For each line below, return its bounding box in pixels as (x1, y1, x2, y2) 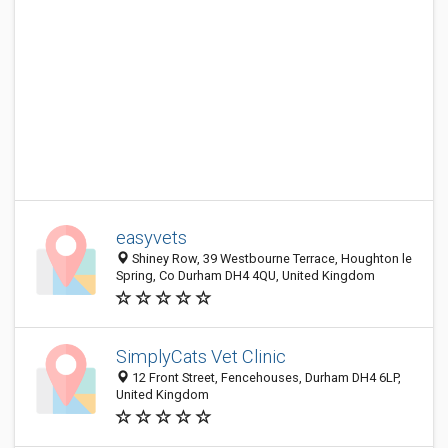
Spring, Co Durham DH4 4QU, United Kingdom (116, 268, 375, 283)
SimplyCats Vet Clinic (116, 346, 286, 367)
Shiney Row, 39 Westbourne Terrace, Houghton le (129, 251, 412, 266)
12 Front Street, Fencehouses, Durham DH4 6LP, (129, 370, 401, 385)
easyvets (116, 227, 187, 248)
